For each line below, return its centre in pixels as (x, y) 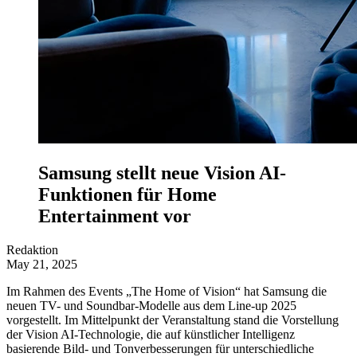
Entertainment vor (115, 216)
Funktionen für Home (127, 194)
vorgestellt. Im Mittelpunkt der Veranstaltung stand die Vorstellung (173, 320)
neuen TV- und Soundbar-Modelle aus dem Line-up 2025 (151, 305)
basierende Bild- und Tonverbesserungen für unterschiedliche (160, 348)
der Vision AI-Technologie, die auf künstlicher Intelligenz (151, 334)
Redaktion (32, 249)
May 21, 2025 (42, 264)
